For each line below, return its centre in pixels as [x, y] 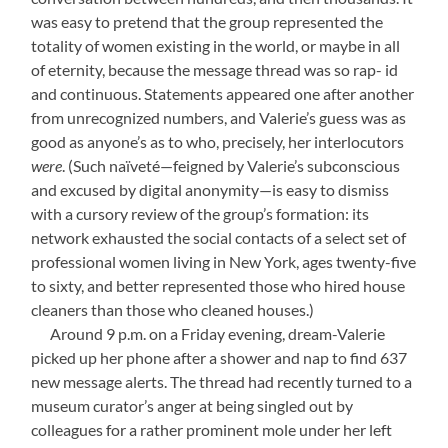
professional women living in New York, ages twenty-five [224, 261]
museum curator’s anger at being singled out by [192, 405]
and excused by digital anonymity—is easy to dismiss [210, 189]
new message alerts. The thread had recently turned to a [222, 381]
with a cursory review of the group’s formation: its [200, 213]
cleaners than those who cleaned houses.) [173, 309]
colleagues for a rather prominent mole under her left [212, 429]
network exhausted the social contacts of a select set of [219, 237]
